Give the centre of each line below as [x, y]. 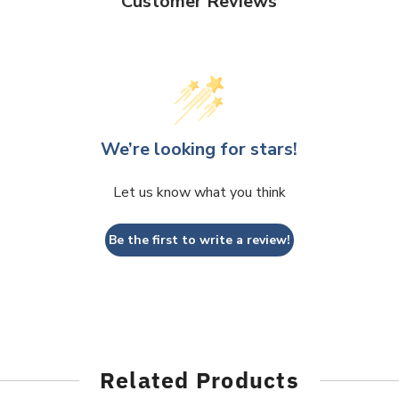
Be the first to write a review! [199, 240]
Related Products [199, 379]
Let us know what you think [199, 192]
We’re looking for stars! [199, 149]
